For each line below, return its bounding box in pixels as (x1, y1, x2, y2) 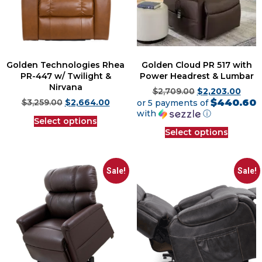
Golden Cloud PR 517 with (141, 59, 252, 70)
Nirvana (49, 81, 82, 92)
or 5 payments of (137, 97, 211, 108)
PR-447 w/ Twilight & (20, 70, 111, 81)
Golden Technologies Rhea (6, 59, 125, 70)
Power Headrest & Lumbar (139, 70, 254, 81)
